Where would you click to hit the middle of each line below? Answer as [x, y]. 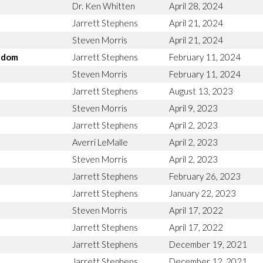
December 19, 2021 [208, 244]
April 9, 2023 [193, 108]
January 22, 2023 [203, 193]
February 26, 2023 [205, 176]
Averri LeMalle [100, 142]
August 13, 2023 [201, 91]
